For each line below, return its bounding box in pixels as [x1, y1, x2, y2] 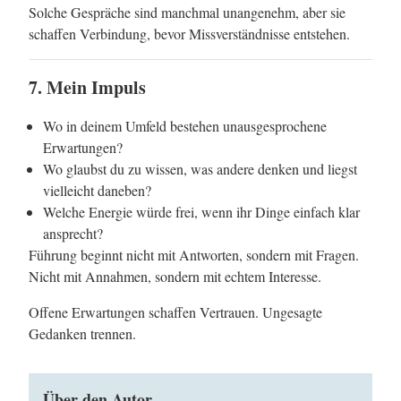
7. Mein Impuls [29, 74, 146, 100]
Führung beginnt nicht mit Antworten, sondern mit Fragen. [29, 245, 359, 264]
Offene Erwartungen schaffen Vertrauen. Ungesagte [29, 303, 322, 321]
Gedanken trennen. [29, 324, 136, 343]
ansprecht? [43, 224, 103, 243]
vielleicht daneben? [43, 181, 151, 200]
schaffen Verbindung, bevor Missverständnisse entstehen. [29, 24, 350, 43]
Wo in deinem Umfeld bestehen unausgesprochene [43, 116, 327, 135]
